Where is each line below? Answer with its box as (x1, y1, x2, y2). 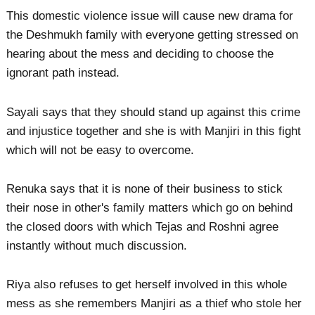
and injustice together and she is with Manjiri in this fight (6, 124, 302, 138)
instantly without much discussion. (6, 238, 188, 252)
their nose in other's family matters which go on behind (6, 200, 293, 214)
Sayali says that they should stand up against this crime (6, 105, 301, 119)
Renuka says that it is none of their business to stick (6, 181, 283, 195)
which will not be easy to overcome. (6, 143, 195, 157)
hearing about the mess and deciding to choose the (6, 47, 274, 61)
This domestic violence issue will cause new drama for (6, 9, 294, 23)
